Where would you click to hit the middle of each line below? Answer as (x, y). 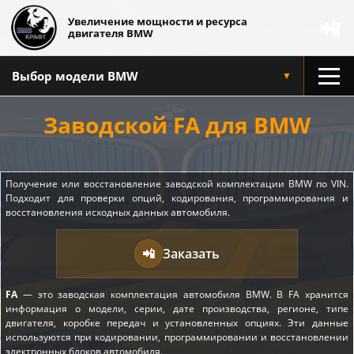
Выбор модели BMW (75, 76)
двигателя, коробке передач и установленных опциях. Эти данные (177, 323)
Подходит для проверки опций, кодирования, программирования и (177, 198)
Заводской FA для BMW (177, 125)
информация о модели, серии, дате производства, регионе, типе (177, 309)
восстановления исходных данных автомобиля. (118, 212)
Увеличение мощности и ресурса (158, 21)
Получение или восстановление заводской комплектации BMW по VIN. (177, 184)
